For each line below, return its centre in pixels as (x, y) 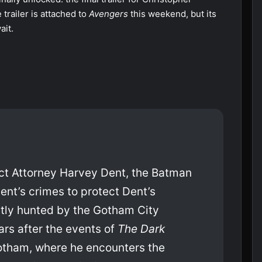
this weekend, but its (173, 14)
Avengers (110, 14)
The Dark (141, 229)
